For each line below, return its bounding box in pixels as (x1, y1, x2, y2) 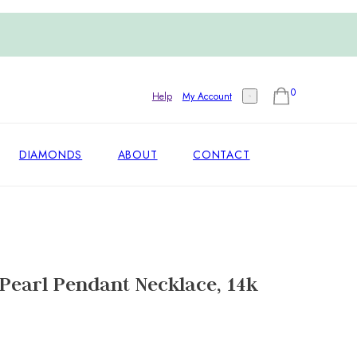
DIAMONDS (18, 146, 83, 163)
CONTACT (192, 146, 250, 163)
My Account (182, 88, 232, 104)
